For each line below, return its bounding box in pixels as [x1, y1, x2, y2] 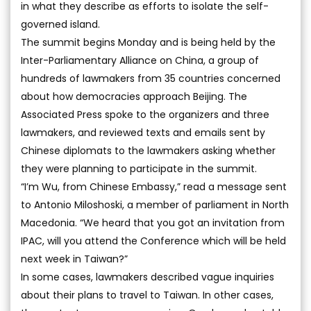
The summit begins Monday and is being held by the [21, 35, 276, 50]
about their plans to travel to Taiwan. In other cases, [21, 288, 274, 303]
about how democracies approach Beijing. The [21, 90, 247, 104]
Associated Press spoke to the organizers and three [21, 108, 269, 122]
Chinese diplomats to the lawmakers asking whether [21, 144, 276, 158]
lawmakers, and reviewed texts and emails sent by [21, 126, 265, 140]
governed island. [21, 17, 100, 32]
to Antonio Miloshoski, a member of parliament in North [21, 198, 289, 212]
